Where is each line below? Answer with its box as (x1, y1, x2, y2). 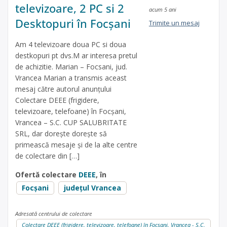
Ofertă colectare (15, 170, 79, 180)
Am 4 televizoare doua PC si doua (15, 40, 126, 50)
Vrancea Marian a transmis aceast (15, 73, 127, 83)
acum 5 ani (148, 6, 176, 14)
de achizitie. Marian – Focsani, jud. (15, 62, 127, 72)
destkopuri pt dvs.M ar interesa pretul (15, 51, 137, 61)
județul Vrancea (64, 183, 121, 193)
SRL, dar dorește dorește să (15, 129, 107, 139)
